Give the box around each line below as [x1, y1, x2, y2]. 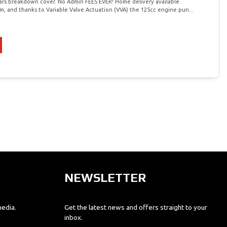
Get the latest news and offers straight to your [64, 203, 207, 212]
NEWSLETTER [64, 171, 146, 185]
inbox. [64, 213, 83, 222]
